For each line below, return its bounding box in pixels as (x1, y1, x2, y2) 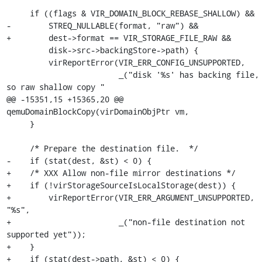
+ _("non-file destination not (6, 216, 245, 227)
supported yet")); (6, 229, 86, 240)
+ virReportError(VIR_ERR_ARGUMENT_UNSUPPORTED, (6, 192, 254, 203)
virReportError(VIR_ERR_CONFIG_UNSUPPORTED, (6, 57, 49, 68)
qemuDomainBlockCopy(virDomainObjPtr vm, (6, 106, 189, 117)
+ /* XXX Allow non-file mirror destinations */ (6, 167, 236, 178)
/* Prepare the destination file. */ (6, 143, 30, 154)
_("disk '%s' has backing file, (6, 69, 119, 80)
